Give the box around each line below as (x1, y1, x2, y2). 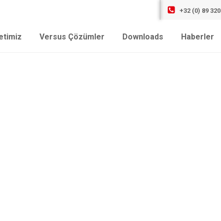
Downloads (122, 32, 163, 41)
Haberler (181, 32, 214, 41)
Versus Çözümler (39, 32, 105, 41)
